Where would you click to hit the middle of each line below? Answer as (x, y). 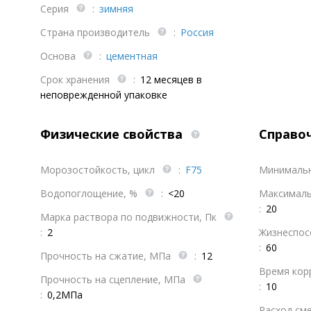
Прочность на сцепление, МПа (114, 279)
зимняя (116, 9)
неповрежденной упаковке (104, 95)
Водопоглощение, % (90, 193)
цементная (132, 56)
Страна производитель (96, 32)
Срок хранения (76, 79)
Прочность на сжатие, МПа (107, 256)
